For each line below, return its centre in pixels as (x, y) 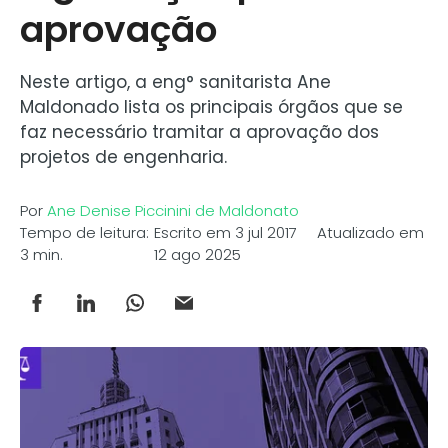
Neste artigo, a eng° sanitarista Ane (175, 82)
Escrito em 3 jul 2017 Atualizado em (288, 233)
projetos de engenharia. (123, 157)
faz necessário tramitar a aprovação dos (199, 132)
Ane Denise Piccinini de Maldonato (173, 211)
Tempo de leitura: (84, 233)
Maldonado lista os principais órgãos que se (211, 107)
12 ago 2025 (197, 255)
